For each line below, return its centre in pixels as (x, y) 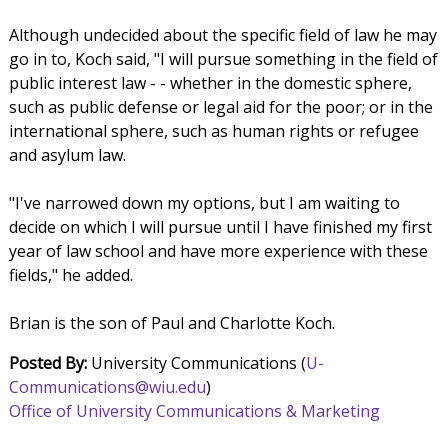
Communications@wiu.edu (107, 386)
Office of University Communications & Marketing (194, 410)
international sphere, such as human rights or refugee (213, 130)
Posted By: (47, 362)
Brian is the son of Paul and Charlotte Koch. (171, 322)
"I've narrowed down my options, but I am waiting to (204, 202)
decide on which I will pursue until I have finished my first (220, 226)
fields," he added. (70, 274)
